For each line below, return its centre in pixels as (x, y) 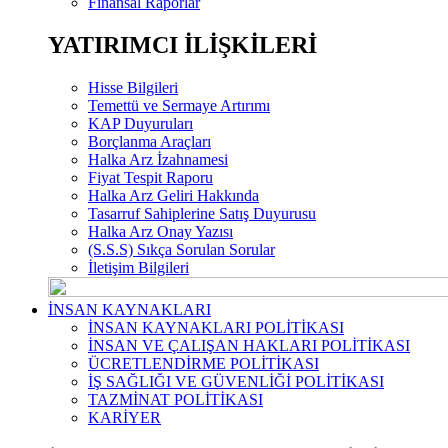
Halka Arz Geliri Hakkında (173, 196)
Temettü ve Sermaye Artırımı (179, 106)
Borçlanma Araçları (149, 142)
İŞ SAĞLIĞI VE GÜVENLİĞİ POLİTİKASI (236, 382)
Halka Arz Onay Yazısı (160, 232)
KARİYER (124, 418)
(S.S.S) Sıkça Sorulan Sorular (181, 250)
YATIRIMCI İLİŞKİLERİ (182, 45)
